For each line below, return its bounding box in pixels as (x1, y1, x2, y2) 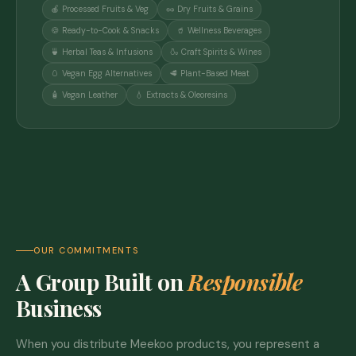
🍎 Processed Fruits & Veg (51, 3, 149, 14)
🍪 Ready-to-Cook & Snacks (51, 25, 159, 36)
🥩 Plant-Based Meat (169, 68, 250, 79)
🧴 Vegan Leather (51, 89, 118, 100)
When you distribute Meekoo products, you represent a (16, 336, 319, 352)
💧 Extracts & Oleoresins (135, 89, 227, 100)
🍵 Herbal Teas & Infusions (51, 46, 153, 57)
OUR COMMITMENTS (33, 245, 139, 256)
